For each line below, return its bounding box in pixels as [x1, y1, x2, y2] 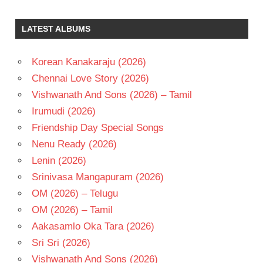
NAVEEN [19, 102, 49, 110]
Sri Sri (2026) [31, 237, 90, 248]
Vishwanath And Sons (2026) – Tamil [31, 89, 192, 100]
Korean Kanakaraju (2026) [31, 56, 146, 68]
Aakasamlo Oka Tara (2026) [31, 220, 154, 232]
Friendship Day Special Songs [31, 122, 164, 133]
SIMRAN [19, 18, 48, 27]
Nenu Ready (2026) [31, 138, 117, 150]
